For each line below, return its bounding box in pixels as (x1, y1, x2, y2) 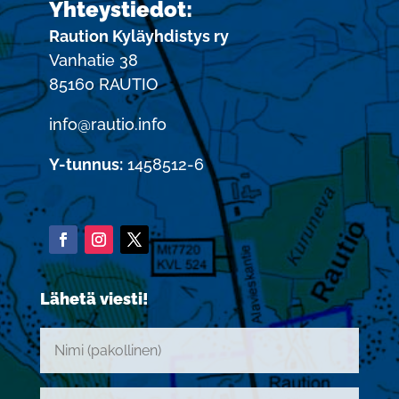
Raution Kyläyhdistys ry (48, 26, 229, 45)
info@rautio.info (48, 114, 167, 134)
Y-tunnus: (48, 154, 123, 174)
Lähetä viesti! (39, 289, 149, 308)
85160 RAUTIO (48, 74, 158, 94)
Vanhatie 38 (48, 50, 138, 69)
